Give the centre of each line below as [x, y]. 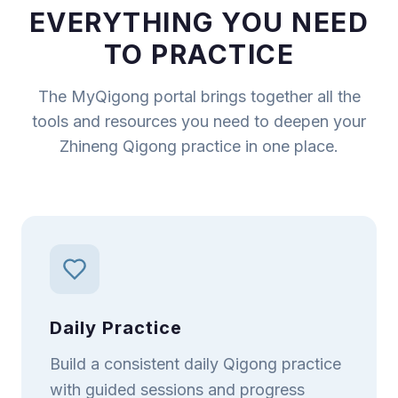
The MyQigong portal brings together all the [199, 96]
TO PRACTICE [199, 54]
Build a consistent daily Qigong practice [195, 363]
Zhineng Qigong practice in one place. [199, 146]
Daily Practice [116, 327]
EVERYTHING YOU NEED [199, 22]
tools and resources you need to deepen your [199, 121]
